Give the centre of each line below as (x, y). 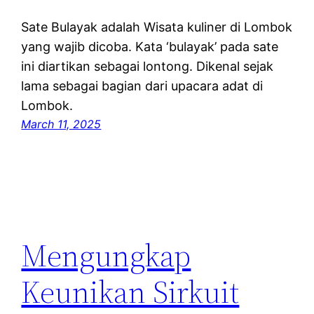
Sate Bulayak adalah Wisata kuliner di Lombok (157, 27)
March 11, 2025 (61, 124)
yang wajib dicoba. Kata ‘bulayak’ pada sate (150, 47)
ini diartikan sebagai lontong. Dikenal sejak (148, 67)
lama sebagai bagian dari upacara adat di (142, 86)
